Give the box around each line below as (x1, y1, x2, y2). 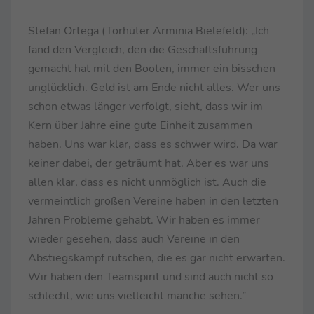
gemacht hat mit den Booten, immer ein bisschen (28, 60, 275, 76)
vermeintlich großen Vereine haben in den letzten (28, 193, 278, 209)
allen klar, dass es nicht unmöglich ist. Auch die (28, 174, 266, 190)
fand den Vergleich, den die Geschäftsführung (28, 41, 257, 57)
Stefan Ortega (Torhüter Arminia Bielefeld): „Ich (28, 22, 269, 39)
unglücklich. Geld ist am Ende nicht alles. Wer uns (28, 79, 280, 95)
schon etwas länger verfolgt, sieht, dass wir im (28, 98, 263, 114)
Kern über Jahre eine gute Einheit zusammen (28, 117, 252, 133)
